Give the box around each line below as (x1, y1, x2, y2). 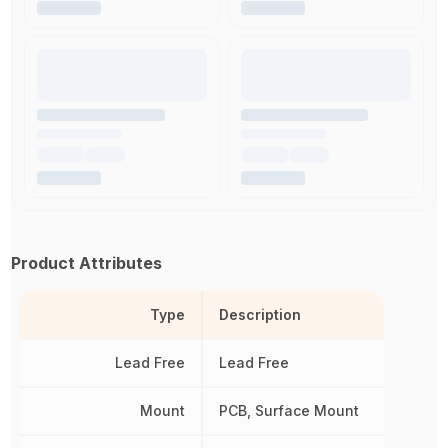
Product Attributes (11, 253, 163, 274)
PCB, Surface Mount (219, 402, 360, 420)
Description (219, 306, 302, 324)
